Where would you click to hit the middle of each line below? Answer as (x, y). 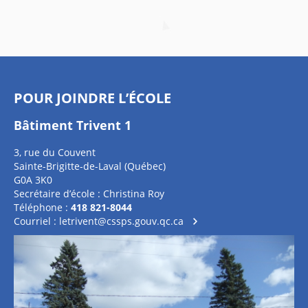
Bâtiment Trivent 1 (73, 125)
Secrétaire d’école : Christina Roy (89, 194)
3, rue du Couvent (55, 152)
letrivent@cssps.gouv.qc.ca (121, 221)
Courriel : (36, 221)
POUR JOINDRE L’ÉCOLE (92, 98)
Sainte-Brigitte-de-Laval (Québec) (90, 166)
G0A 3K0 (33, 180)
